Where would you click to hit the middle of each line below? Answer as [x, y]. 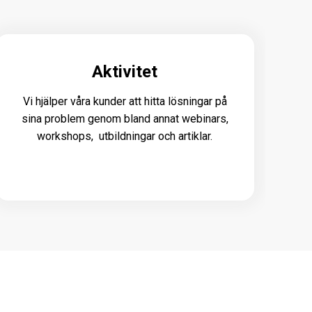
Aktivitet [125, 71]
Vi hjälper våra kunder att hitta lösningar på [125, 101]
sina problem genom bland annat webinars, [125, 118]
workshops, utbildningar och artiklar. [125, 136]
